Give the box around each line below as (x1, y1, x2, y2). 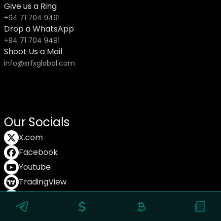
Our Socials (4, 114, 70, 131)
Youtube (19, 161, 51, 173)
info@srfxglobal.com (4, 58, 75, 69)
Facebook (19, 147, 58, 158)
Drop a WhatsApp (4, 23, 74, 35)
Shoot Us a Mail (4, 46, 62, 58)
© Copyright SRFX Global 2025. (59, 205, 162, 216)
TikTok (19, 191, 44, 203)
